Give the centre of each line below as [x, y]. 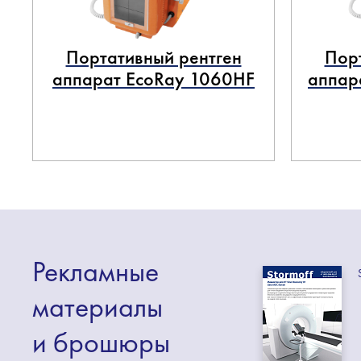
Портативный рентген [154, 57]
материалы [98, 307]
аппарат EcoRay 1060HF [154, 79]
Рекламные [95, 272]
